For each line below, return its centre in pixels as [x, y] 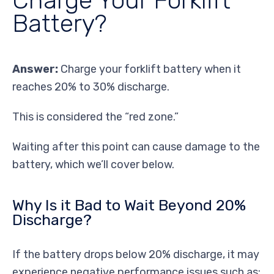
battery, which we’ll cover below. [93, 164]
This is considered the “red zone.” [95, 117]
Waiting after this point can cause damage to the [136, 146]
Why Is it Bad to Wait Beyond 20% [129, 205]
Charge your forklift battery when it [150, 69]
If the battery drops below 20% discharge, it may [136, 254]
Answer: [35, 69]
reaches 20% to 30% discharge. [91, 87]
